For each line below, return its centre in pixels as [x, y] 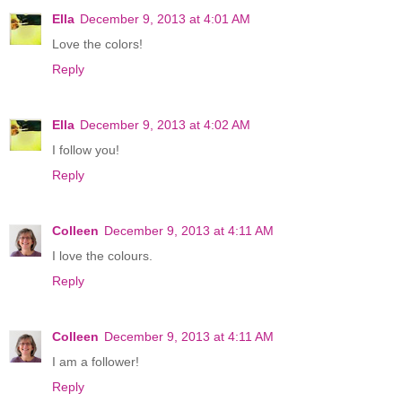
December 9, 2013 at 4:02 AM [165, 125]
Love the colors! [97, 44]
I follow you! [86, 150]
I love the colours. [102, 256]
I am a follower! [96, 362]
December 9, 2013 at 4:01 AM [165, 19]
